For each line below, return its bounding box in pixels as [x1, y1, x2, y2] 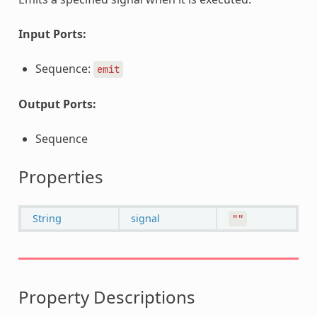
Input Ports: [18, 25, 86, 42]
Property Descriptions [18, 284, 195, 309]
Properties [18, 164, 103, 188]
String [32, 211, 62, 225]
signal [130, 211, 160, 225]
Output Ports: [18, 96, 96, 112]
